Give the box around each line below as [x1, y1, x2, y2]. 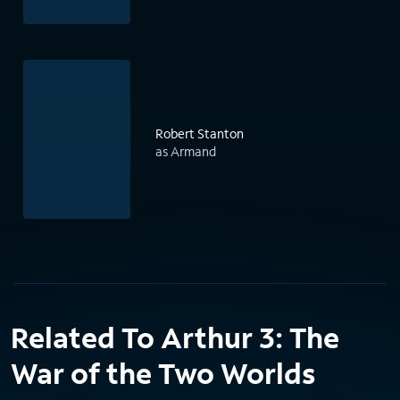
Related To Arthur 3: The [11, 319, 339, 357]
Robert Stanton [155, 125, 244, 143]
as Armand [155, 143, 216, 161]
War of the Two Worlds [11, 354, 315, 393]
